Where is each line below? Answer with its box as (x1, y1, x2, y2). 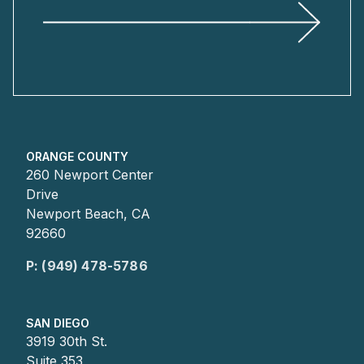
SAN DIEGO (26, 315, 89, 330)
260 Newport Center (26, 166, 154, 183)
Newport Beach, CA (26, 205, 150, 222)
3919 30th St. (26, 332, 107, 349)
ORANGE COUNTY (26, 149, 128, 163)
